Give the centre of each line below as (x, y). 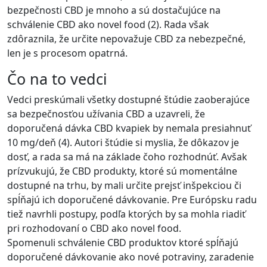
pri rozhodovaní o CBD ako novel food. (94, 228)
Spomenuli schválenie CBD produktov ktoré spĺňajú (123, 242)
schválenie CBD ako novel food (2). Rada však (108, 24)
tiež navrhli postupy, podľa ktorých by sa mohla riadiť (126, 214)
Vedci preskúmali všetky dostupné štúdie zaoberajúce (128, 99)
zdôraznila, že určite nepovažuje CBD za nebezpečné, (126, 38)
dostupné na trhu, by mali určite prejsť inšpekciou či (124, 185)
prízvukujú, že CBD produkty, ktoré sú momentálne (122, 171)
